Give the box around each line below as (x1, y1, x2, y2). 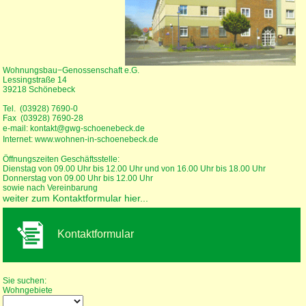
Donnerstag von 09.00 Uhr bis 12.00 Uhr (2, 173, 153, 183)
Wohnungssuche (2, 264, 75, 275)
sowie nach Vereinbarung (2, 183, 98, 193)
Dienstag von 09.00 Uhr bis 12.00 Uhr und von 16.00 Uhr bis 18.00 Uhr (2, 164, 266, 173)
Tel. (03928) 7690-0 (2, 104, 78, 113)
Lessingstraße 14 (2, 75, 67, 85)
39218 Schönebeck (2, 85, 75, 94)
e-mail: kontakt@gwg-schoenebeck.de (2, 124, 145, 133)
